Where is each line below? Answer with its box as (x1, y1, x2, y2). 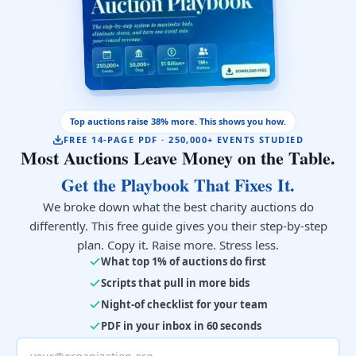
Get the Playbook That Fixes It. (61, 172, 295, 198)
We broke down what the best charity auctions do (42, 199, 314, 215)
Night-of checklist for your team (100, 297, 268, 311)
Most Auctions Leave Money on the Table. (21, 145, 335, 171)
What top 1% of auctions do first (100, 254, 266, 269)
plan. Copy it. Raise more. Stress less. (77, 237, 279, 253)
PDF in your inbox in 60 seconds (100, 319, 261, 333)
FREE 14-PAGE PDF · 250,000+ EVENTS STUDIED (63, 133, 304, 145)
